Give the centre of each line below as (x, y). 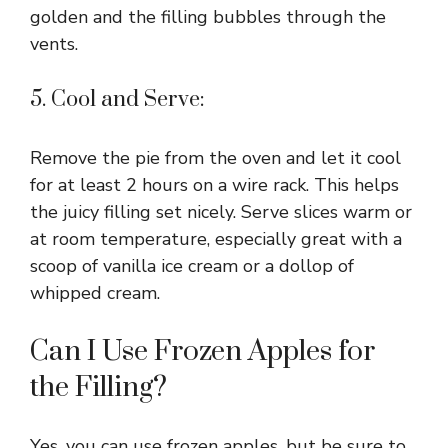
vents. (54, 43)
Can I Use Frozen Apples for (202, 351)
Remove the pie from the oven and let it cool (215, 157)
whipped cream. (95, 292)
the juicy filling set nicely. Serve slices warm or (221, 211)
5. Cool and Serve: (117, 99)
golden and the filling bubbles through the (208, 16)
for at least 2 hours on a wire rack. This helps (214, 184)
